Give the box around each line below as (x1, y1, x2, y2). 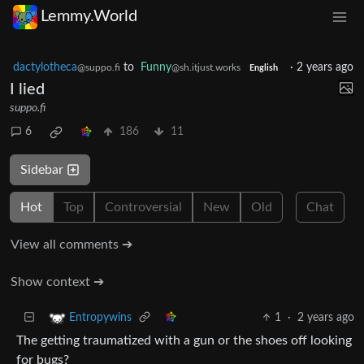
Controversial (105, 200, 182, 214)
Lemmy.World (41, 8, 137, 25)
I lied (10, 80, 45, 97)
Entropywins (69, 311, 132, 323)
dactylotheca (13, 61, 77, 73)
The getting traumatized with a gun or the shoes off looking (16, 333, 352, 347)
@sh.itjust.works (171, 62, 240, 72)
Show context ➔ (11, 275, 104, 288)
